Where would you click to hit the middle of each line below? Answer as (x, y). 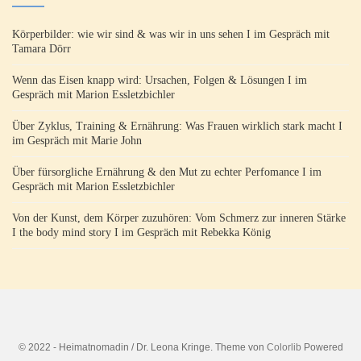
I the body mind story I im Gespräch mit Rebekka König (141, 232)
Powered (322, 347)
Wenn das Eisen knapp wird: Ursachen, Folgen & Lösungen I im (160, 80)
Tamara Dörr (41, 48)
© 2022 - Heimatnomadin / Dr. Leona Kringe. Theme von (142, 347)
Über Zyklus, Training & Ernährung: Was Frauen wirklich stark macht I (177, 126)
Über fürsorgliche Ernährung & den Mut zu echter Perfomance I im (167, 172)
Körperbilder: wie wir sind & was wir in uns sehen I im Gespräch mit (171, 34)
